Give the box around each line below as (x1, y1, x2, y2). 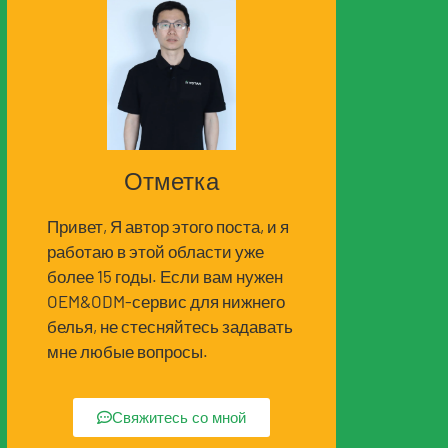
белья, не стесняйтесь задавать (47, 315, 293, 336)
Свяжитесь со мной (112, 407, 246, 429)
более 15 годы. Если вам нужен (47, 265, 283, 286)
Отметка (124, 164, 219, 198)
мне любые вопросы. (47, 340, 208, 361)
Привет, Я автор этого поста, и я (47, 215, 289, 236)
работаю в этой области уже (47, 240, 264, 261)
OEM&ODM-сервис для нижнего (47, 290, 285, 311)
